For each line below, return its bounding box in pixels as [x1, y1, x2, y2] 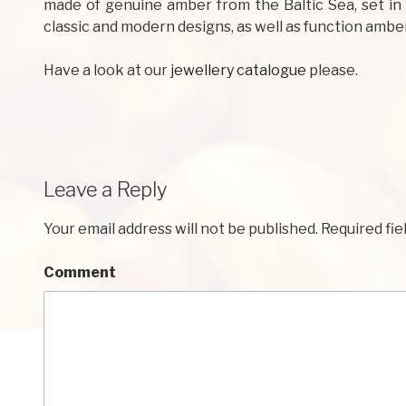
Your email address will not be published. [43, 219, 318, 237]
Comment [43, 263, 116, 281]
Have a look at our [43, 62, 170, 80]
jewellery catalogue [170, 62, 306, 80]
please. [306, 62, 358, 80]
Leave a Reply [43, 178, 167, 202]
